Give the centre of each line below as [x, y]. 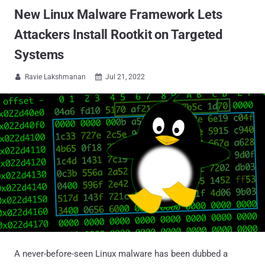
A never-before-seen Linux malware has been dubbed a [121, 253]
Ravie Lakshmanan [55, 77]
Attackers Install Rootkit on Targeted [119, 35]
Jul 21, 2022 [125, 77]
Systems [39, 55]
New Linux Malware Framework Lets [118, 14]
